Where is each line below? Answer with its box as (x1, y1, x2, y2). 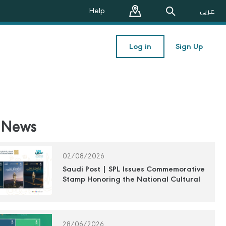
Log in (129, 40, 151, 52)
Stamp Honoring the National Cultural (63, 174, 201, 185)
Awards (63, 184, 90, 195)
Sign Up (176, 40, 203, 52)
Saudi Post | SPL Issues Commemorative (63, 163, 205, 175)
